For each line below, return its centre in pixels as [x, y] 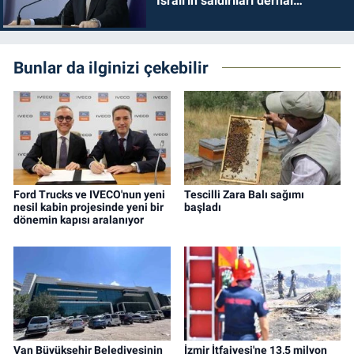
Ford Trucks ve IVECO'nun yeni [89, 195]
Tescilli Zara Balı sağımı [244, 195]
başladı [202, 207]
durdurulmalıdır [200, 16]
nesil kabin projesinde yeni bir [88, 207]
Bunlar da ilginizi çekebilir [111, 68]
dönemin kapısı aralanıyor [79, 220]
